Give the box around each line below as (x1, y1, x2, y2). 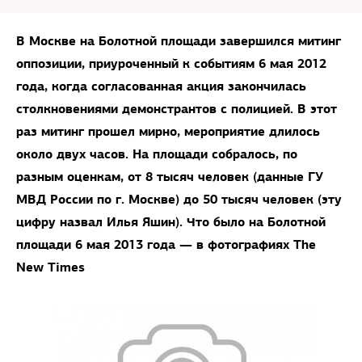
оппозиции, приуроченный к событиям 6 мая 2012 (16, 55, 326, 72)
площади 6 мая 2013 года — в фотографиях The (16, 236, 316, 253)
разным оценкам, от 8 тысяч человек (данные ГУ (16, 168, 323, 185)
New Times (16, 259, 85, 276)
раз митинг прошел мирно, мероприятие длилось (16, 123, 320, 140)
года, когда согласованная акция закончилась (16, 78, 306, 95)
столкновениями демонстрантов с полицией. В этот (16, 100, 337, 117)
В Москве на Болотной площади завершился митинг (16, 32, 341, 49)
